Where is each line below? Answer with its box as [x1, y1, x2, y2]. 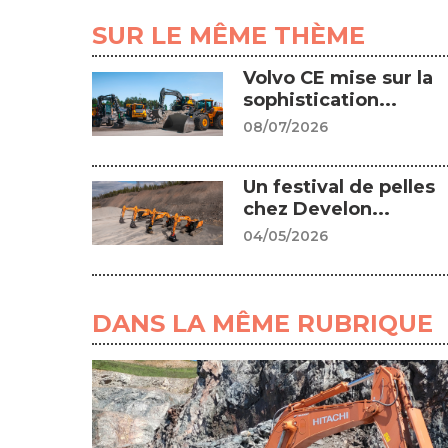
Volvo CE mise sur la [242, 67, 433, 90]
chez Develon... [242, 198, 390, 221]
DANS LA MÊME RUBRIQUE [92, 309, 433, 339]
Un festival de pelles [242, 176, 435, 199]
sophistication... [242, 89, 397, 112]
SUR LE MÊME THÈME [92, 21, 365, 51]
